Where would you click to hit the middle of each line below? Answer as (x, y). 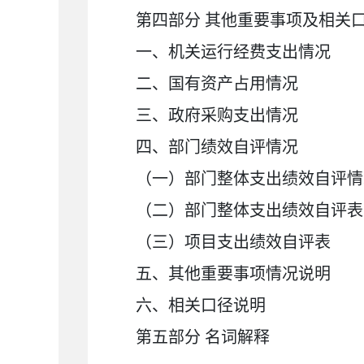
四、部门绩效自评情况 (217, 147)
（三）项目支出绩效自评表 (234, 242)
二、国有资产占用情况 (217, 84)
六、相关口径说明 (201, 305)
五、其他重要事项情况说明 (234, 274)
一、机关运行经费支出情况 (234, 52)
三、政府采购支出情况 (217, 115)
